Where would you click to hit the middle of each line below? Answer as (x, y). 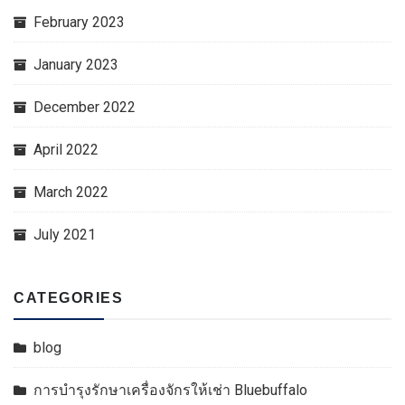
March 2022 (71, 192)
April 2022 (66, 150)
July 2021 (65, 235)
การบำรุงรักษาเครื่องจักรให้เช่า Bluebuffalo (170, 390)
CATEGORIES (68, 298)
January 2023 (76, 65)
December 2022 (85, 107)
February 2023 (79, 22)
